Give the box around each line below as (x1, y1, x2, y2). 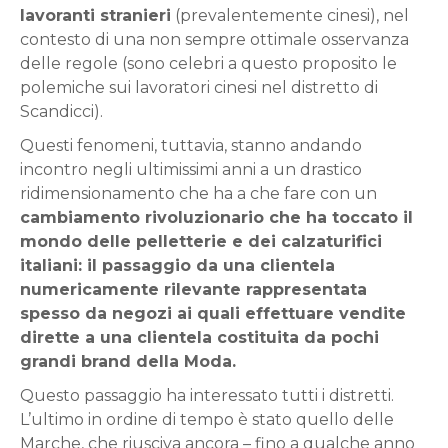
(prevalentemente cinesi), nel (171, 5, 409, 25)
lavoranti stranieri (20, 5, 171, 25)
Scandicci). (20, 101, 103, 121)
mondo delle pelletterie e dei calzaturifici (20, 231, 382, 251)
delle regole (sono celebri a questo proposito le (20, 53, 397, 73)
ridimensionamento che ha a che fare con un (20, 183, 377, 203)
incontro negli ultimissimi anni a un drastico (20, 159, 362, 179)
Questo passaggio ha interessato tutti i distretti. (20, 385, 394, 405)
